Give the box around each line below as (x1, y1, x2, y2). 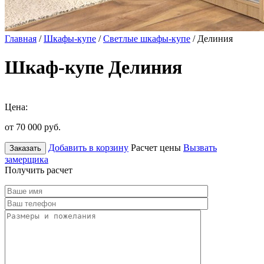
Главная (5, 34, 37, 44)
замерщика (5, 154, 48, 164)
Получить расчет (5, 164, 72, 175)
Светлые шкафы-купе (103, 34, 190, 44)
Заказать (9, 143, 41, 153)
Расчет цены (131, 142, 181, 153)
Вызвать (183, 142, 217, 153)
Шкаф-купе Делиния (5, 57, 182, 78)
